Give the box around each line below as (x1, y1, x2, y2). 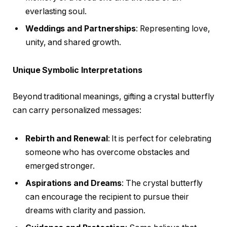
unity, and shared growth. (25, 37, 122, 47)
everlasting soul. (25, 6, 87, 16)
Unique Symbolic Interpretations (13, 65, 142, 75)
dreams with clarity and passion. (25, 205, 145, 215)
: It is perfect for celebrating (107, 133, 212, 143)
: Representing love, (136, 23, 210, 33)
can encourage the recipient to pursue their (25, 192, 189, 202)
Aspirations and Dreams (25, 178, 122, 188)
